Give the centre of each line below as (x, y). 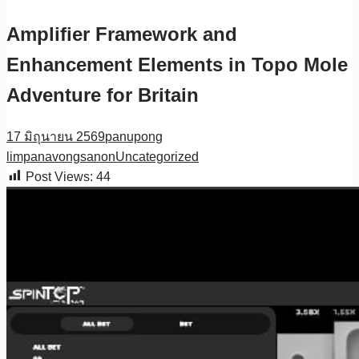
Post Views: (59, 176)
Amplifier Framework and (122, 34)
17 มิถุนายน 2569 (56, 136)
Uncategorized (157, 156)
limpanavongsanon (61, 156)
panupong (134, 136)
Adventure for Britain (103, 95)
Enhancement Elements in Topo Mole (177, 64)
